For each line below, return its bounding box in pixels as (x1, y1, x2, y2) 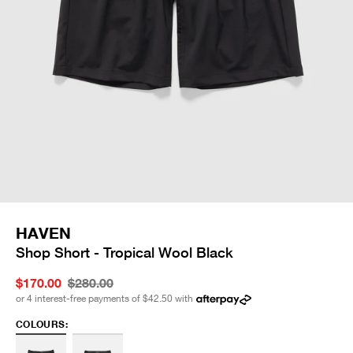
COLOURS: (16, 318, 68, 331)
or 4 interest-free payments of (16, 292, 140, 305)
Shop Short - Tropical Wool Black (16, 243, 233, 262)
